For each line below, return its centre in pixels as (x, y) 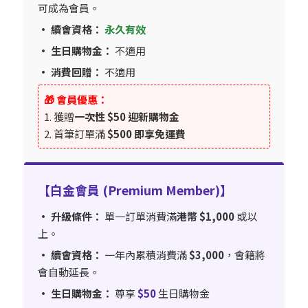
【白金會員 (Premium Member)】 (135, 190)
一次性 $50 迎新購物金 (127, 117)
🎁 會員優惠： (76, 100)
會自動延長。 (69, 272)
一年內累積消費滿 (146, 255)
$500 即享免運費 (146, 134)
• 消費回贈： (70, 72)
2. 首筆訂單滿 (76, 134)
